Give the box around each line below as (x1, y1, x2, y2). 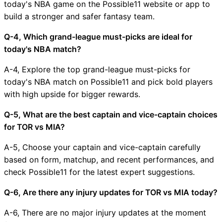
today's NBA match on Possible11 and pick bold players (4, 76, 213, 87)
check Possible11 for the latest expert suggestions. (4, 166, 195, 177)
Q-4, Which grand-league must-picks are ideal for (4, 31, 192, 42)
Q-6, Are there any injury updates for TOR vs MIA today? (4, 187, 218, 197)
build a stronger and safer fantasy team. (4, 11, 155, 21)
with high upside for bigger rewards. (4, 89, 140, 99)
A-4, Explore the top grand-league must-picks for (4, 64, 190, 74)
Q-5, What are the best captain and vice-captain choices (4, 109, 218, 119)
